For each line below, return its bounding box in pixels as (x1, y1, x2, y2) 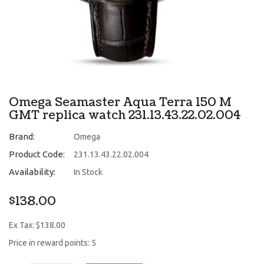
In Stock (74, 167, 103, 177)
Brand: (9, 131, 35, 141)
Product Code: (9, 148, 65, 159)
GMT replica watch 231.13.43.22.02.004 (9, 107, 240, 124)
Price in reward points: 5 (9, 237, 96, 247)
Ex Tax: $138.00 (9, 220, 65, 230)
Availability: (9, 166, 55, 177)
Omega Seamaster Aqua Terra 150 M (9, 94, 232, 111)
